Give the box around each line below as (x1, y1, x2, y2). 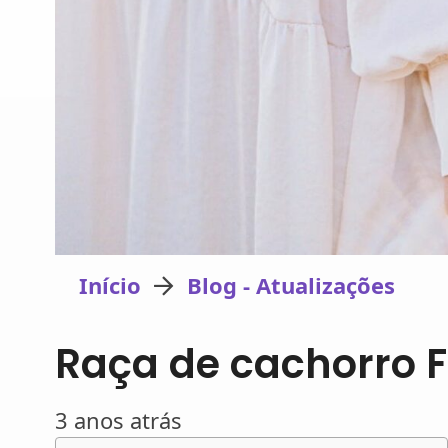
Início (79, 270, 142, 301)
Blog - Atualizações (186, 270, 395, 301)
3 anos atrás (55, 404, 182, 435)
